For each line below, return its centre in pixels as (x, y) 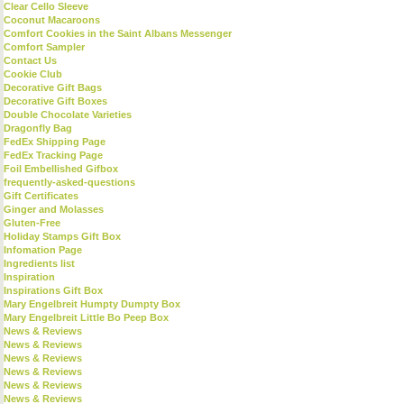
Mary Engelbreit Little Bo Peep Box (86, 317)
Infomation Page (43, 250)
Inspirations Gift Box (53, 290)
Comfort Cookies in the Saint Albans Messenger (118, 33)
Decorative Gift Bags (53, 87)
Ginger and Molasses (54, 209)
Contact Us (30, 60)
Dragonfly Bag (38, 128)
